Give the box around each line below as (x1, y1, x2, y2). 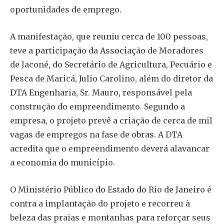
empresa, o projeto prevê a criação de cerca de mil (10, 115, 212, 126)
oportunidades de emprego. (10, 4, 121, 15)
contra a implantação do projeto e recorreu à (10, 198, 190, 209)
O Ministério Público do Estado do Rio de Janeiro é (10, 184, 211, 195)
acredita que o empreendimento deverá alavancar (10, 143, 209, 154)
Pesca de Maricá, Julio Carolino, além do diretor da (10, 73, 213, 84)
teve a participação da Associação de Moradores (10, 45, 203, 56)
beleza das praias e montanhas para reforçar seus (10, 212, 210, 223)
